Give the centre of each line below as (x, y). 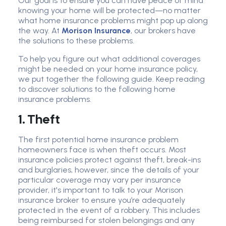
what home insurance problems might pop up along (113, 21)
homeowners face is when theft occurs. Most (102, 150)
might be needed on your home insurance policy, (108, 69)
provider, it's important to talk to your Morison (101, 190)
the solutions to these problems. (76, 41)
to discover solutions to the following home (97, 89)
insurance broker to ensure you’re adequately (102, 200)
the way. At (39, 31)
